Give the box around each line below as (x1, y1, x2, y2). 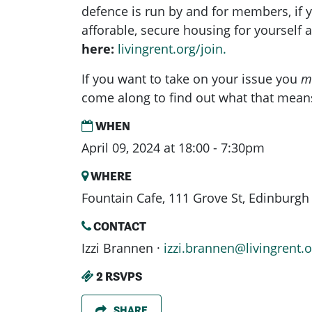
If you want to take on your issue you (81, 70, 301, 88)
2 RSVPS (94, 269, 142, 284)
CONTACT (91, 219, 146, 234)
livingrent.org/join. (118, 40, 226, 58)
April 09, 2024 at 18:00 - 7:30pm (81, 139, 265, 157)
